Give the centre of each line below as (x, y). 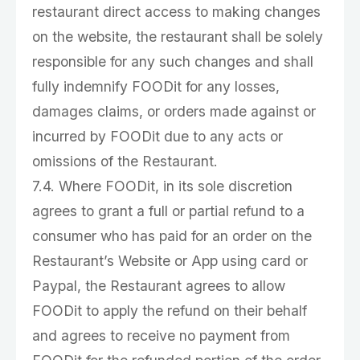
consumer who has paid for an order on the (172, 236)
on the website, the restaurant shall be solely (178, 37)
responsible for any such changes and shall (173, 61)
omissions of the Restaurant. (125, 161)
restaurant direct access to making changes (176, 12)
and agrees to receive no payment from (161, 335)
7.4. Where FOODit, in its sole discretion (162, 186)
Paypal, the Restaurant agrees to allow (159, 286)
